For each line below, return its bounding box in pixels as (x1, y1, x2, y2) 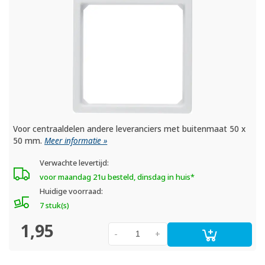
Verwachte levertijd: (39, 158, 109, 169)
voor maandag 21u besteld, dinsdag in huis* (39, 172, 195, 183)
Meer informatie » (44, 135, 108, 147)
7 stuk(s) (39, 201, 69, 211)
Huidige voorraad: (39, 186, 103, 197)
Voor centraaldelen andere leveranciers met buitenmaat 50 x (13, 124, 246, 135)
